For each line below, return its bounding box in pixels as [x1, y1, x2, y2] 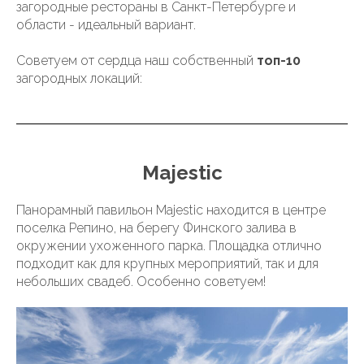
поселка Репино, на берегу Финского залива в [16, 220, 297, 236]
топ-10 [253, 53, 301, 68]
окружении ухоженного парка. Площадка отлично [16, 238, 322, 253]
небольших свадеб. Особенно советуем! [16, 274, 266, 289]
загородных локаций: [16, 71, 142, 86]
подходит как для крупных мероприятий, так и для [16, 256, 318, 271]
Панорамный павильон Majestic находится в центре [16, 202, 326, 218]
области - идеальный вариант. [16, 17, 196, 32]
